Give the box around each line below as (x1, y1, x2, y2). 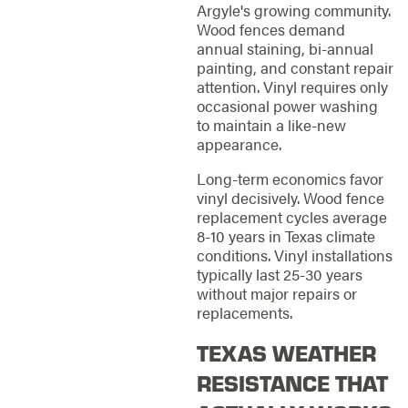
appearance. (196, 133, 281, 156)
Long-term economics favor (196, 167, 383, 189)
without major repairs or (196, 281, 357, 304)
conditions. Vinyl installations (196, 243, 393, 266)
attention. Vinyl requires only (196, 76, 388, 98)
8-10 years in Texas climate (196, 224, 375, 247)
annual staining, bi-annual (196, 37, 373, 60)
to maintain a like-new (196, 114, 346, 137)
